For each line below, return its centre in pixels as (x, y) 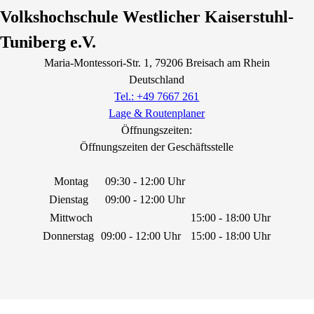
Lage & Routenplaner (157, 114)
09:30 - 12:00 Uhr (145, 182)
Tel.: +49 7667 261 (157, 97)
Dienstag (71, 200)
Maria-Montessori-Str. (92, 63)
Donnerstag (71, 236)
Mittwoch (71, 218)
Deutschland (157, 80)
